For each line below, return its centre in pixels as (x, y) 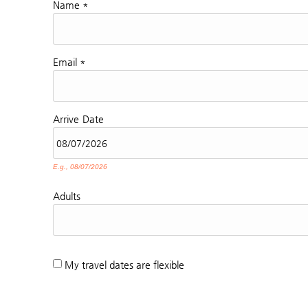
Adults (67, 196)
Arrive (66, 119)
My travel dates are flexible (124, 265)
